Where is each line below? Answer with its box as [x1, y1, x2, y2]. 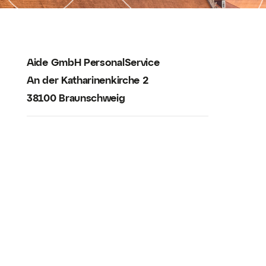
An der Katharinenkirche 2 [27, 73, 149, 85]
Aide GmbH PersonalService [27, 55, 160, 68]
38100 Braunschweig [27, 91, 125, 103]
